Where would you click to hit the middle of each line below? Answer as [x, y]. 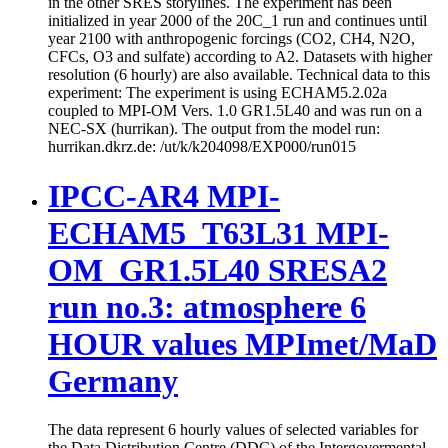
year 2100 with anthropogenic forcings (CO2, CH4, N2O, [231, 39]
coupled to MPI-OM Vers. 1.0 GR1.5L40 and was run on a [235, 111]
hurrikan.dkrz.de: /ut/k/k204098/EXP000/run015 [202, 147]
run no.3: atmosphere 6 [207, 306]
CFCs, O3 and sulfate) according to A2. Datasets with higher [240, 57]
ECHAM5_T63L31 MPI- [218, 232]
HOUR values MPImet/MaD [242, 343]
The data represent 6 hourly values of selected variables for [233, 429]
